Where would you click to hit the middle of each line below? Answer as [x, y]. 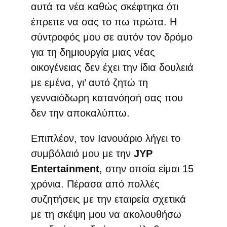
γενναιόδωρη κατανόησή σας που [107, 98]
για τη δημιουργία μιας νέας [93, 52]
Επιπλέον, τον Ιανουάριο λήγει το [105, 138]
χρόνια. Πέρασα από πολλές [95, 184]
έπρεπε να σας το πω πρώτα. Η [104, 22]
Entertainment [65, 168]
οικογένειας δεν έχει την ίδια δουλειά [112, 67]
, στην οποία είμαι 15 [146, 168]
